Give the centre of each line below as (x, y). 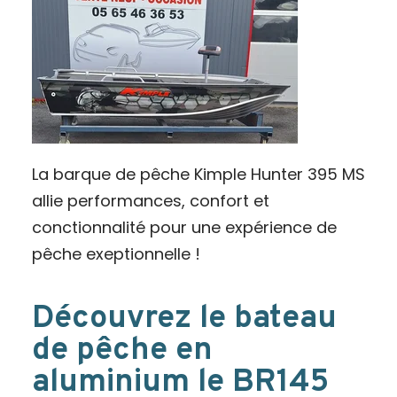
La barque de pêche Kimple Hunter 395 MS (198, 174)
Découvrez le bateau (184, 319)
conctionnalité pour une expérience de (184, 227)
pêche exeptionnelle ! (118, 254)
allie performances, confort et (150, 201)
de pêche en (122, 351)
